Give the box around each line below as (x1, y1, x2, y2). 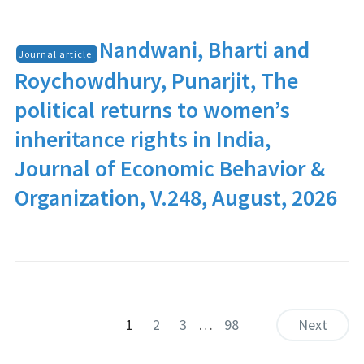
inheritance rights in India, (14, 124, 271, 154)
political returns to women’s (14, 95, 290, 124)
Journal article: (18, 48, 95, 60)
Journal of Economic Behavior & (14, 154, 325, 183)
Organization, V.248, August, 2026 (14, 183, 337, 212)
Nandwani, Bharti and (98, 35, 310, 64)
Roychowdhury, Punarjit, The (14, 66, 298, 95)
